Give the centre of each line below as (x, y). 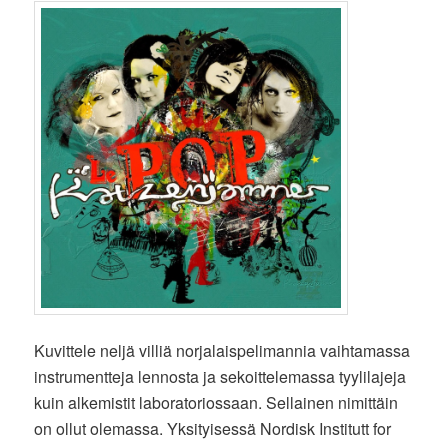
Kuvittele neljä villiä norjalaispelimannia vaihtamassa (222, 351)
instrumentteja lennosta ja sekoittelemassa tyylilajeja (220, 377)
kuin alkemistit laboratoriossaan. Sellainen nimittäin (216, 403)
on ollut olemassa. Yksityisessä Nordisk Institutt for (213, 429)
